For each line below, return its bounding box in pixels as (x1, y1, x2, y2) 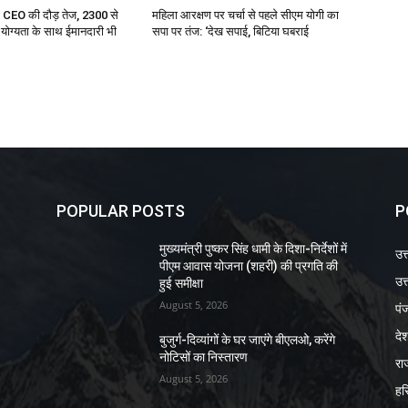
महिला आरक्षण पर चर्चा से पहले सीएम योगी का (152, 8, 340, 23)
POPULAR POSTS (56, 201, 185, 221)
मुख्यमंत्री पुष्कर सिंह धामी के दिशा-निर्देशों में (159, 241, 348, 257)
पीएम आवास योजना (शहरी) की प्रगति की (159, 259, 339, 274)
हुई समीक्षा (159, 276, 204, 291)
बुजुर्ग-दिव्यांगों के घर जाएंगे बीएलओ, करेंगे (159, 332, 336, 348)
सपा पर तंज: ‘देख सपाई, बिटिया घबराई (152, 25, 310, 39)
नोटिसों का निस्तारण (159, 350, 249, 365)
